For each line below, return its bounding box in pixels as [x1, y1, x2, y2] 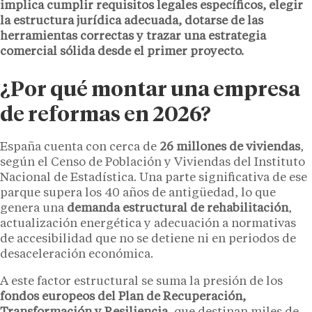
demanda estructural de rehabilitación [67, 202, 288, 214]
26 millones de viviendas [159, 141, 300, 153]
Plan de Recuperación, [118, 290, 246, 303]
